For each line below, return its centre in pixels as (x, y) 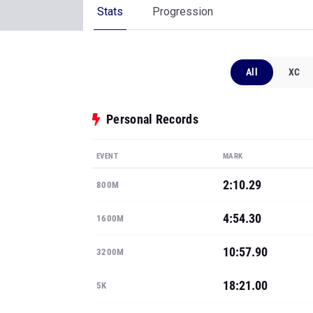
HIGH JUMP (119, 241)
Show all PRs (118, 277)
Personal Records (152, 42)
